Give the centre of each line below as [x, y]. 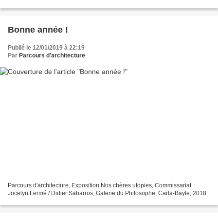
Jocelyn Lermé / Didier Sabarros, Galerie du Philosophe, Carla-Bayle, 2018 [107, 193]
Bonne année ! [38, 29]
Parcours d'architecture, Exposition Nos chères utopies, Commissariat [100, 186]
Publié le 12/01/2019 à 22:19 [46, 47]
